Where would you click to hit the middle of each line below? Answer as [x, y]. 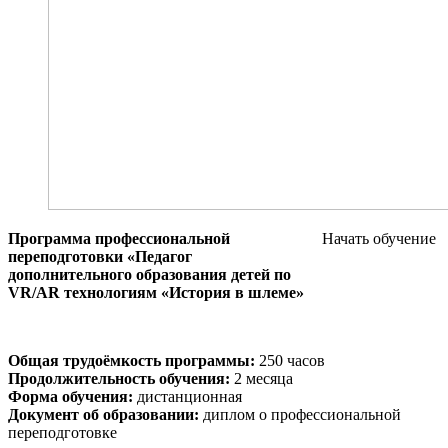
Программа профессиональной [119, 238]
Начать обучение [379, 238]
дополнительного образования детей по [149, 274]
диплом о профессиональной [300, 414]
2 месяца [261, 378]
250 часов [290, 360]
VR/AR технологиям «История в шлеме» [156, 292]
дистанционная [187, 396]
